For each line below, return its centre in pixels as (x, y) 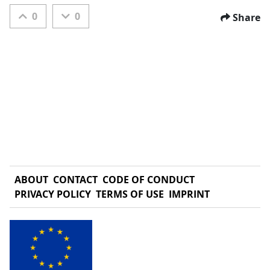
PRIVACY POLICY (53, 194)
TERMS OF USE (130, 194)
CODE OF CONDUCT (149, 180)
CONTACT (75, 180)
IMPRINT (189, 194)
